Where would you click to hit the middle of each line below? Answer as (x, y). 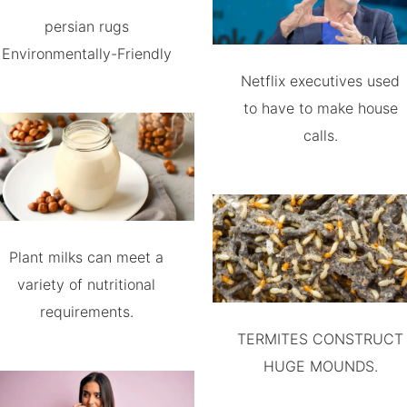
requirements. (86, 311)
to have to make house (320, 108)
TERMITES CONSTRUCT (275, 338)
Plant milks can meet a (87, 257)
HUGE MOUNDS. (320, 366)
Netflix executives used (321, 80)
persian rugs (86, 26)
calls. (320, 135)
